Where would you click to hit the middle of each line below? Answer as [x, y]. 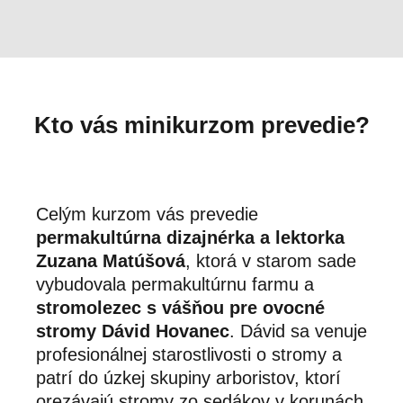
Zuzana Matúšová [111, 261]
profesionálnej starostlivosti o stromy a [189, 355]
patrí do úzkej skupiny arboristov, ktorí [188, 378]
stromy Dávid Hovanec [133, 331]
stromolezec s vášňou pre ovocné [180, 308]
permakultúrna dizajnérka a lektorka [190, 238]
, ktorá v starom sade [271, 261]
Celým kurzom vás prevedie [147, 215]
